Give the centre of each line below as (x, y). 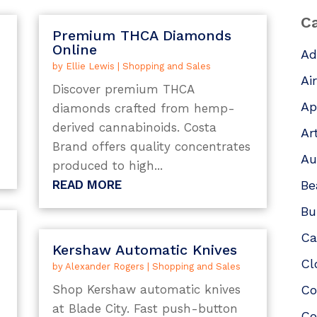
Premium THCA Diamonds (142, 36)
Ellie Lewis (90, 67)
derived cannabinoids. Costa (134, 128)
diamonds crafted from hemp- (143, 109)
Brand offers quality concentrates (151, 147)
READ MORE (87, 185)
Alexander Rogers (104, 266)
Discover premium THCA (123, 90)
